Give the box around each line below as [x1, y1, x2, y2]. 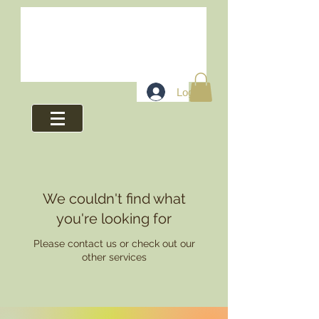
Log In [176, 85, 205, 98]
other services [81, 251, 147, 263]
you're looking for [56, 210, 172, 227]
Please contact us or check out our [33, 238, 195, 249]
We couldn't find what [42, 190, 186, 207]
